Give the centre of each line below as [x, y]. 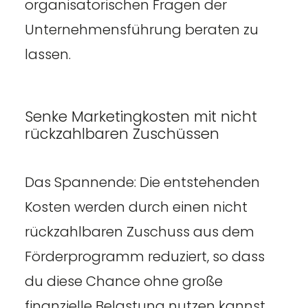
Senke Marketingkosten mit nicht [141, 116]
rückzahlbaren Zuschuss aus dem [139, 231]
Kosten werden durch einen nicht [136, 207]
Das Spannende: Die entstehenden [142, 182]
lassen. [49, 54]
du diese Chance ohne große [123, 281]
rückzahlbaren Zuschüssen [122, 133]
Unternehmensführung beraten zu [141, 29]
